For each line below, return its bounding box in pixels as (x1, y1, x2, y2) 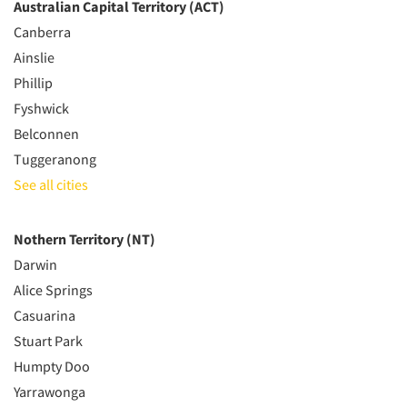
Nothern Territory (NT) (14, 230, 155, 248)
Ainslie (14, 48, 55, 66)
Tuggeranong (14, 150, 96, 168)
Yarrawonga (14, 382, 85, 401)
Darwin (14, 255, 57, 273)
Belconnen (14, 124, 79, 143)
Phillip (14, 74, 53, 92)
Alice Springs (14, 281, 93, 299)
